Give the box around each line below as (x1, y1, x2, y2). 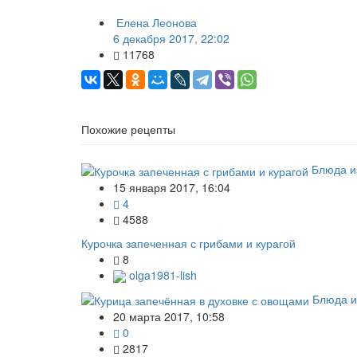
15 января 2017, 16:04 (113, 178, 230, 195)
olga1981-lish (126, 266, 197, 283)
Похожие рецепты (81, 121, 175, 138)
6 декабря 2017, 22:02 (113, 30, 229, 47)
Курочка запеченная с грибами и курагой (81, 234, 296, 251)
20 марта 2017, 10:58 (113, 308, 225, 325)
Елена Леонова (116, 14, 197, 31)
